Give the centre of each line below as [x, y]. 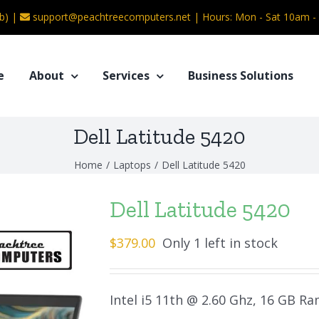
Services [126, 75]
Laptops [132, 164]
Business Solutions [241, 75]
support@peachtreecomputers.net [112, 17]
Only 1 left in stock [220, 243]
